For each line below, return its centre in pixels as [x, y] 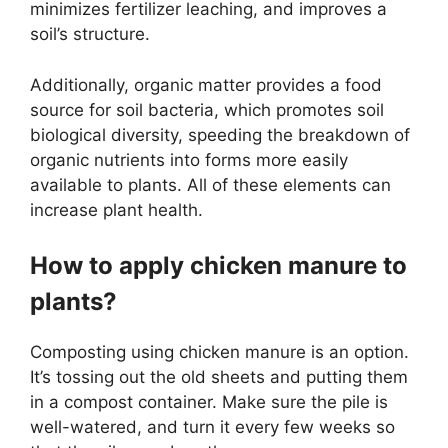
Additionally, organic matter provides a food [206, 84]
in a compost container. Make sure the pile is [209, 402]
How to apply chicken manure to [218, 266]
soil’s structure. [90, 34]
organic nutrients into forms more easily [189, 159]
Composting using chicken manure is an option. [219, 352]
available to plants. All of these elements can [210, 184]
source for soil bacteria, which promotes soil [207, 109]
